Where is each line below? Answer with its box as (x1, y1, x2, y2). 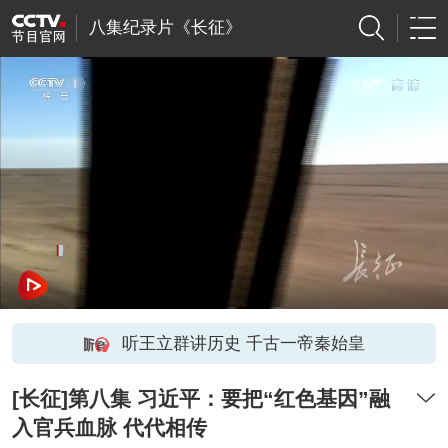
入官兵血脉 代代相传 (11, 416, 207, 440)
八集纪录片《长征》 (88, 18, 242, 38)
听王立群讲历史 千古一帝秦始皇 (121, 333, 365, 353)
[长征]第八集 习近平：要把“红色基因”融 (11, 387, 390, 411)
